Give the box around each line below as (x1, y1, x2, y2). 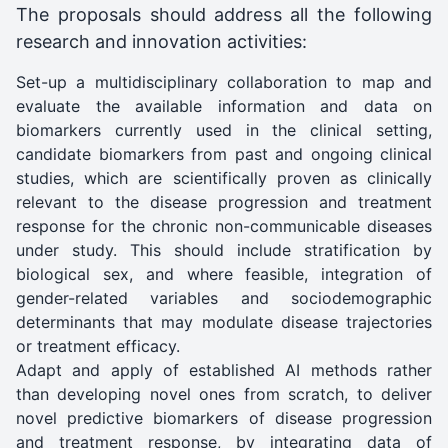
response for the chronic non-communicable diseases (16, 215, 432, 236)
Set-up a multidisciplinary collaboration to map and (16, 71, 432, 92)
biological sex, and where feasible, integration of (16, 263, 432, 284)
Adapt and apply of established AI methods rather (16, 359, 432, 380)
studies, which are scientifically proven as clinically (16, 167, 432, 188)
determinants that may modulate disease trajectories (16, 311, 432, 332)
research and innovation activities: (16, 30, 307, 52)
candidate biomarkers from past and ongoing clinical (16, 143, 432, 164)
